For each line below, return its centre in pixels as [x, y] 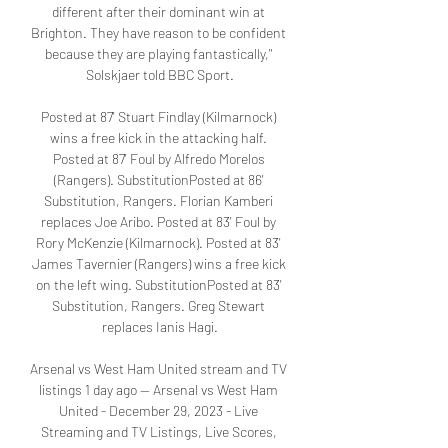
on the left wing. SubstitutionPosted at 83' [158, 285]
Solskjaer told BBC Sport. [160, 75]
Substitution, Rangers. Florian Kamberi [158, 201]
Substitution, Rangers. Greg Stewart [158, 306]
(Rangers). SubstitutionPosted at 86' [158, 180]
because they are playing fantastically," [158, 54]
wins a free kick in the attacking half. [158, 138]
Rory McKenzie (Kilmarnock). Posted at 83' [158, 243]
